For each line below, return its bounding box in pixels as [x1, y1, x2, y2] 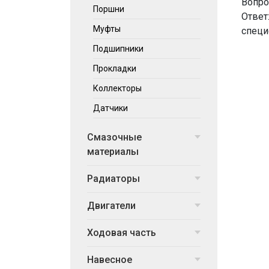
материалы [87, 146, 139, 157]
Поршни [93, 4, 124, 14]
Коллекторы [93, 83, 142, 93]
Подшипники [93, 44, 144, 53]
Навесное [87, 254, 132, 265]
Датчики [93, 103, 128, 113]
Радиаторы [87, 173, 140, 184]
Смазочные [87, 131, 142, 143]
